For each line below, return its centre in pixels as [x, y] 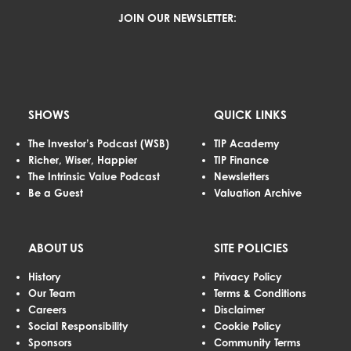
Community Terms [258, 343]
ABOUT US [56, 248]
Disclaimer [240, 310]
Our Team [51, 293]
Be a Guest [55, 193]
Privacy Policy [248, 277]
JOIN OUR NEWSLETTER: [177, 18]
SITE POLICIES [251, 248]
